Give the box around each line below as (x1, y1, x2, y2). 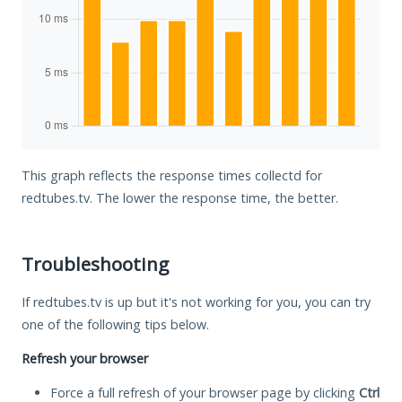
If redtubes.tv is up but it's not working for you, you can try (22, 293, 371, 310)
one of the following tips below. (22, 315, 209, 333)
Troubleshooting (22, 250, 169, 276)
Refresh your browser (22, 349, 148, 367)
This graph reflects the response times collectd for (22, 166, 322, 184)
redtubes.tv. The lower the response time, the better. (22, 188, 338, 206)
